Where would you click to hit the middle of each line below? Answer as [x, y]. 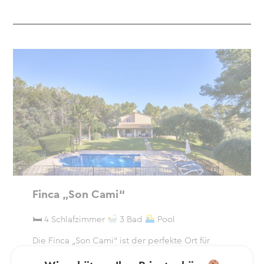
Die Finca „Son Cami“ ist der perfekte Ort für [121, 240]
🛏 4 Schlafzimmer [70, 219]
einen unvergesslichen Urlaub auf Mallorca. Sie [126, 253]
